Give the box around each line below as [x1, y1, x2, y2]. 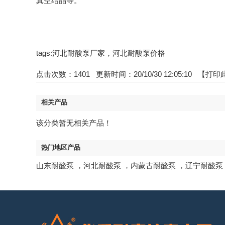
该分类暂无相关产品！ [36, 119, 111, 127]
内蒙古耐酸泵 [131, 161, 176, 170]
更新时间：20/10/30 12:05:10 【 [90, 70, 205, 78]
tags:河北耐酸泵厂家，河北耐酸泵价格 [36, 49, 165, 57]
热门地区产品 [41, 144, 80, 151]
